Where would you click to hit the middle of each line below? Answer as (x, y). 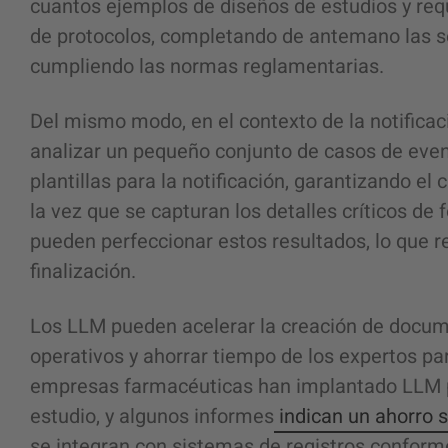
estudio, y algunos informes (152, 416)
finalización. (83, 271)
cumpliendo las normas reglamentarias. (209, 66)
